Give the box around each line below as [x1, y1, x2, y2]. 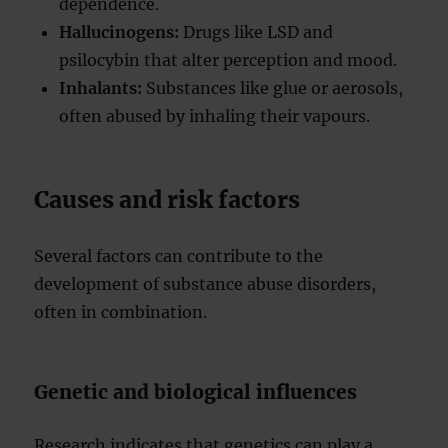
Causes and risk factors [34, 185, 301, 214]
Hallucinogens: [59, 22, 180, 42]
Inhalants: [59, 78, 143, 98]
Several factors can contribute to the [34, 246, 324, 266]
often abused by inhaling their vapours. [59, 106, 371, 126]
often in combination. [34, 302, 208, 322]
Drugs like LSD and [179, 22, 334, 42]
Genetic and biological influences [34, 380, 358, 404]
